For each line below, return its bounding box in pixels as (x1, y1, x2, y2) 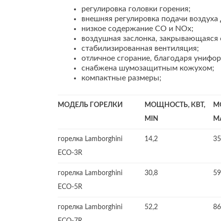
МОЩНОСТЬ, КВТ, (145, 102, 205, 109)
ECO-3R (58, 149, 82, 156)
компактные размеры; (81, 74, 161, 82)
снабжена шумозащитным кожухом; (81, 64, 214, 72)
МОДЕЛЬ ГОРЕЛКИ (58, 102, 123, 109)
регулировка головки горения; (81, 5, 190, 13)
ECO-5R (58, 184, 82, 190)
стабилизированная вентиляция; (81, 44, 199, 52)
